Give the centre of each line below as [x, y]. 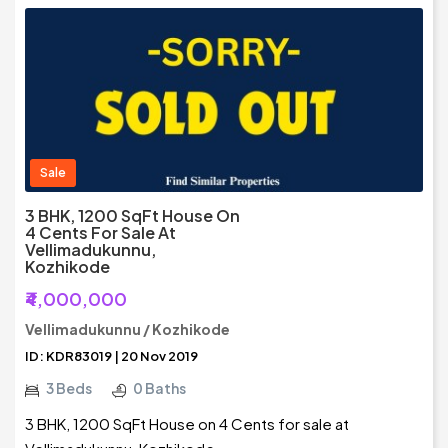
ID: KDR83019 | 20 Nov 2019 [111, 356]
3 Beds [69, 388]
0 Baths [159, 388]
